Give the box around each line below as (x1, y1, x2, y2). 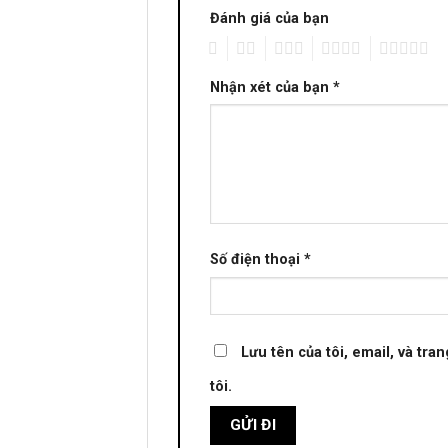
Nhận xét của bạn (210, 78, 333, 96)
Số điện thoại (210, 250, 304, 268)
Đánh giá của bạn (210, 9, 329, 27)
